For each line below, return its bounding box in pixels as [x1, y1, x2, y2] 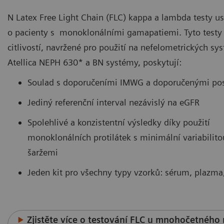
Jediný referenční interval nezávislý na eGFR [27, 96, 199, 107]
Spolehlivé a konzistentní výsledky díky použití [27, 116, 210, 127]
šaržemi [27, 146, 58, 157]
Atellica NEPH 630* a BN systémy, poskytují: [7, 56, 181, 67]
